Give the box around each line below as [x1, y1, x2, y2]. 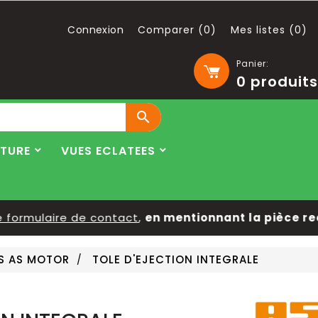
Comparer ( [138, 23, 204, 37]
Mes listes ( [231, 23, 295, 37]
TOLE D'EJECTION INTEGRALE [92, 252, 259, 267]
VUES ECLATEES [61, 143, 155, 159]
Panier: [236, 57, 269, 70]
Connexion [67, 23, 124, 37]
